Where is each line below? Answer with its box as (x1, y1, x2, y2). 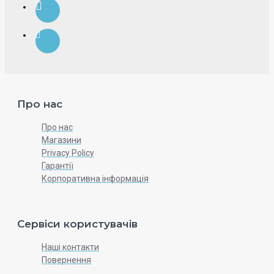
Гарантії (42, 161, 73, 171)
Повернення (42, 255, 91, 265)
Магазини (42, 135, 81, 145)
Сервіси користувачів (17, 218, 138, 230)
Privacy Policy (42, 148, 94, 158)
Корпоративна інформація (42, 174, 149, 183)
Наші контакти (42, 242, 99, 252)
